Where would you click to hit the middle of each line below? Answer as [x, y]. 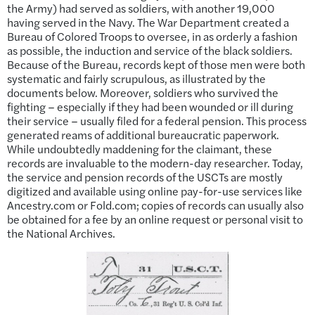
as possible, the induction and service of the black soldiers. [150, 51]
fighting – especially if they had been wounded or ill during [150, 107]
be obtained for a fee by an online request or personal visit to [155, 219]
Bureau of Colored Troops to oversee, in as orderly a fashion [152, 37]
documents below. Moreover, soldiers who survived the [143, 93]
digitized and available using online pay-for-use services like [155, 191]
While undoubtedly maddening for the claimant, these [140, 149]
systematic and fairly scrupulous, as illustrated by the [136, 79]
